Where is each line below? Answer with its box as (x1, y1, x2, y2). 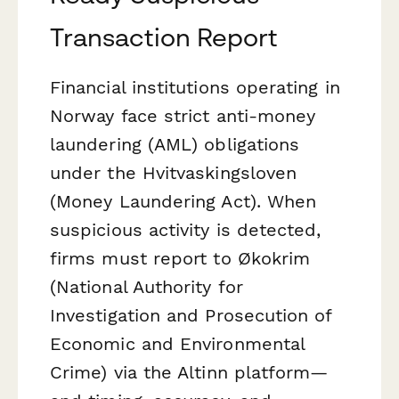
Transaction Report (50, 22, 279, 53)
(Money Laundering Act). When (50, 191, 317, 213)
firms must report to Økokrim (50, 248, 311, 270)
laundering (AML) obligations (50, 134, 300, 156)
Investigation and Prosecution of (50, 305, 332, 327)
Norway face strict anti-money (50, 105, 316, 127)
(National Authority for (50, 276, 243, 298)
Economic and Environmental (50, 333, 305, 355)
